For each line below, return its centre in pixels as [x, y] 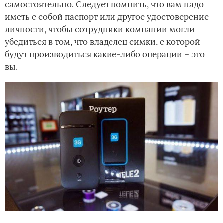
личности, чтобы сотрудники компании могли [100, 29]
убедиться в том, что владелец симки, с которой [103, 42]
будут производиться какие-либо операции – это [105, 54]
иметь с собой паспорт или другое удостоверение [107, 17]
